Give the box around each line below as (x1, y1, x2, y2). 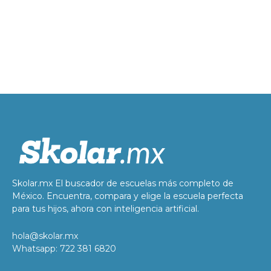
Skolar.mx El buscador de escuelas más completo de (12, 178, 233, 189)
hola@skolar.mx (12, 230, 78, 242)
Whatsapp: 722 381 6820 (12, 243, 116, 255)
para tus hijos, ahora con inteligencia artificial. (12, 203, 199, 215)
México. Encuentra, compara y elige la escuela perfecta (12, 191, 243, 202)
